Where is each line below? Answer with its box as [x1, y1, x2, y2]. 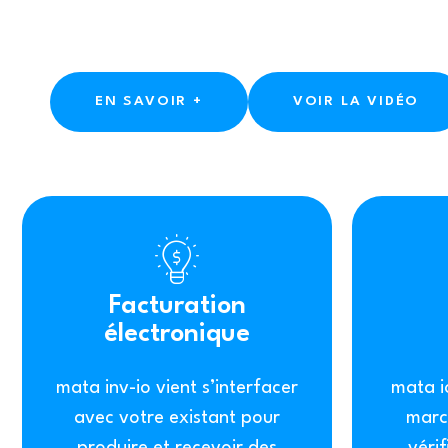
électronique [104, 321, 250, 347]
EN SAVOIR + [95, 94, 203, 109]
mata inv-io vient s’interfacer [56, 379, 298, 397]
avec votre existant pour [74, 409, 280, 427]
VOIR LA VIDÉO [292, 94, 420, 109]
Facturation [108, 293, 246, 319]
